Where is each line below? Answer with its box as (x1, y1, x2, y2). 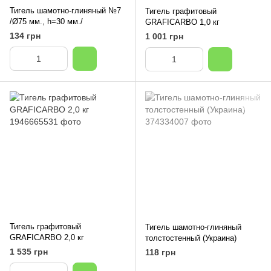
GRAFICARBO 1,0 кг (145, 18, 220, 27)
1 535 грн (10, 247, 48, 256)
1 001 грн (145, 31, 183, 41)
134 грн (10, 31, 41, 41)
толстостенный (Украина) (145, 233, 237, 243)
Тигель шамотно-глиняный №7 (10, 6, 121, 15)
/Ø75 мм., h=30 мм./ (10, 17, 83, 26)
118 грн (145, 247, 175, 257)
